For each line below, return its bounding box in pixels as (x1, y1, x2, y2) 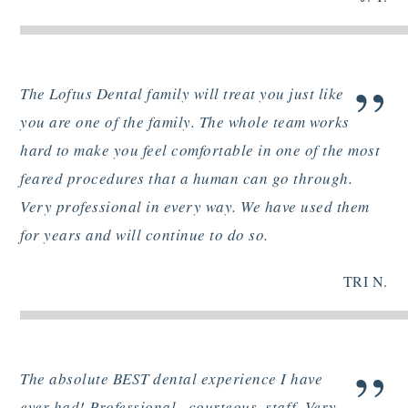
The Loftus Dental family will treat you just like (20, 82, 344, 104)
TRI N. (342, 271, 388, 291)
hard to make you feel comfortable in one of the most (20, 138, 381, 160)
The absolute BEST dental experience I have (20, 367, 323, 389)
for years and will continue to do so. (20, 223, 269, 245)
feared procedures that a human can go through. (20, 167, 353, 189)
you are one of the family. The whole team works (20, 110, 350, 132)
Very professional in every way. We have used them (20, 195, 370, 217)
